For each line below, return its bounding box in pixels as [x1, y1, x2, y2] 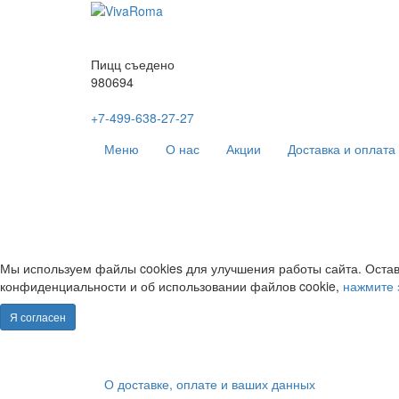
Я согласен [10, 309, 66, 325]
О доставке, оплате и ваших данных [104, 375, 315, 394]
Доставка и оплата [288, 140, 395, 159]
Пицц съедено [91, 55, 175, 74]
